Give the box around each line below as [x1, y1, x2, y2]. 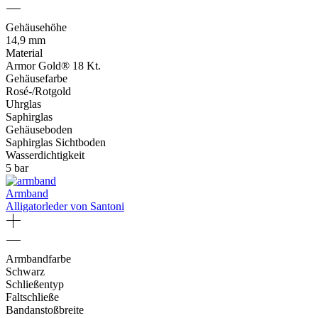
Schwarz [6, 265, 45, 278]
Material [6, 47, 43, 60]
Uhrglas [6, 98, 41, 111]
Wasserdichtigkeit [6, 149, 84, 162]
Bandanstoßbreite [6, 304, 84, 317]
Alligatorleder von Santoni [6, 200, 124, 213]
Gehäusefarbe [6, 72, 67, 85]
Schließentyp [6, 278, 64, 291]
